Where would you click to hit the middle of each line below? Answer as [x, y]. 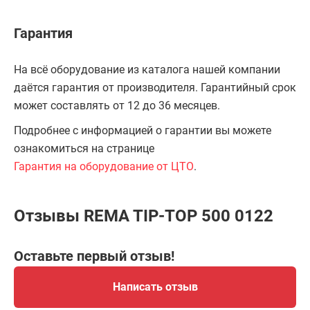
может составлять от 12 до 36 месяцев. [117, 106]
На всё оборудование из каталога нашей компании [147, 70]
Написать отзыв [155, 287]
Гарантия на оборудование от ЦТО [104, 166]
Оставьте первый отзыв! [94, 256]
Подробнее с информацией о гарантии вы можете [143, 130]
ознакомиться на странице [84, 148]
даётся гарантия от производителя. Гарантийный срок [155, 88]
